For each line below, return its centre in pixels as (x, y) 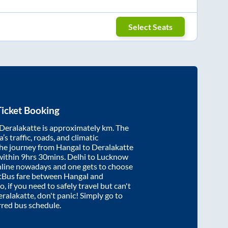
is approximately (71, 128)
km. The (115, 128)
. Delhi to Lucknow (96, 157)
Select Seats (151, 26)
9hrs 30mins (42, 157)
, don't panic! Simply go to (78, 195)
